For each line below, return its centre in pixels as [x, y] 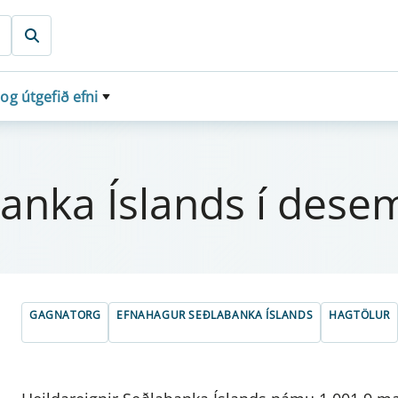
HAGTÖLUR [360, 315]
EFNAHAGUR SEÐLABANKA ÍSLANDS [215, 315]
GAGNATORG [65, 315]
